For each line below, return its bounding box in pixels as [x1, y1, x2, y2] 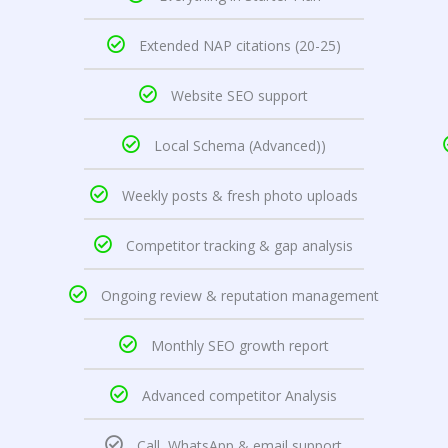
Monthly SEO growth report [150, 336, 329, 356]
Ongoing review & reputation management [100, 286, 379, 306]
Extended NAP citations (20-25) [138, 36, 341, 56]
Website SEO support [171, 86, 309, 106]
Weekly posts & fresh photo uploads [121, 186, 358, 206]
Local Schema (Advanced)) [153, 136, 326, 156]
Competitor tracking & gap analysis [126, 236, 354, 256]
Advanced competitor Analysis [142, 386, 338, 406]
